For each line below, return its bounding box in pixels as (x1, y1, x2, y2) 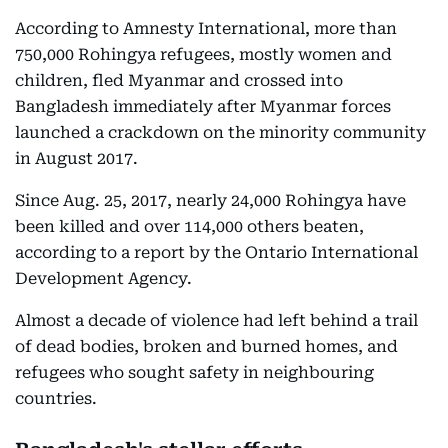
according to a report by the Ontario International (15, 243, 418, 262)
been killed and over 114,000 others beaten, (15, 217, 364, 236)
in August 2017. (15, 149, 138, 168)
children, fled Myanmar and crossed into (15, 71, 343, 90)
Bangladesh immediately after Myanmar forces (15, 97, 391, 116)
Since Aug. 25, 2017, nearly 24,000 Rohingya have (15, 191, 406, 210)
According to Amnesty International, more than (15, 19, 397, 38)
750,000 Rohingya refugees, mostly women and (15, 45, 392, 64)
